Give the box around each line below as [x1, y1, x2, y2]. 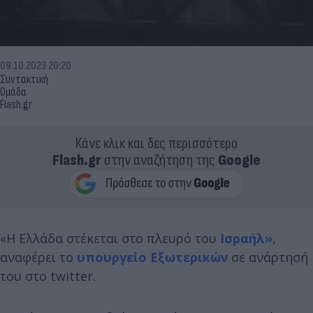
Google [218, 150, 261, 170]
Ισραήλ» [220, 229, 272, 247]
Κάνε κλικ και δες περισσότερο [75, 133, 238, 153]
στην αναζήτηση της [101, 150, 218, 170]
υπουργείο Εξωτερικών [77, 248, 228, 265]
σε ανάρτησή [228, 248, 308, 265]
